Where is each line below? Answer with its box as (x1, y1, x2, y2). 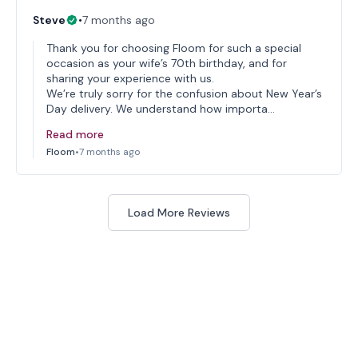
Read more (46, 127, 104, 141)
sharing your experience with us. (46, 71, 214, 86)
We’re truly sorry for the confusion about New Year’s (46, 86, 322, 101)
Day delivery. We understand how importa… (46, 101, 275, 116)
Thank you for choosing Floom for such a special (46, 41, 301, 55)
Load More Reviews (128, 205, 230, 220)
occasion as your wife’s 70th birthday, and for (46, 56, 287, 70)
